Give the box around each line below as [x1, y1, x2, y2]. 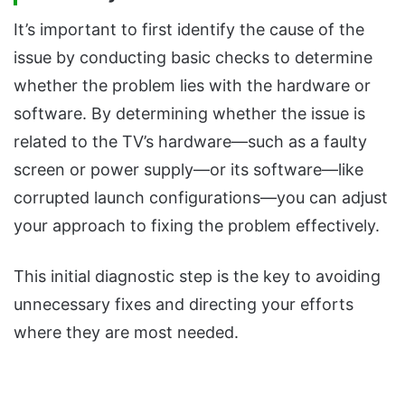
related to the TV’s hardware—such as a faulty [14, 132, 367, 152]
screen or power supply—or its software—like [14, 160, 363, 180]
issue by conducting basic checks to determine [14, 48, 372, 68]
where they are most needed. [14, 323, 239, 343]
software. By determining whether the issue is [14, 104, 365, 124]
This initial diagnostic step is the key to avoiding [14, 267, 381, 287]
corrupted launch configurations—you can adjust [14, 188, 388, 208]
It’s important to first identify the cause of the [14, 20, 364, 40]
